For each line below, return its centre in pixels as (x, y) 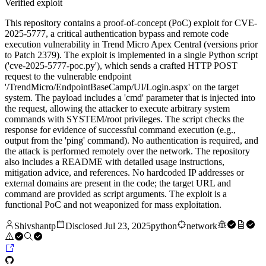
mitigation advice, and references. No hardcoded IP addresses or (124, 173)
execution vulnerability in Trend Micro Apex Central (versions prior (131, 45)
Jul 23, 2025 (128, 226)
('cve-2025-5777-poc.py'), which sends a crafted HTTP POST (121, 66)
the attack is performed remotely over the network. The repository (127, 151)
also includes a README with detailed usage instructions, (115, 162)
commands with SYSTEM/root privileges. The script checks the (124, 119)
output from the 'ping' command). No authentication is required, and (132, 141)
